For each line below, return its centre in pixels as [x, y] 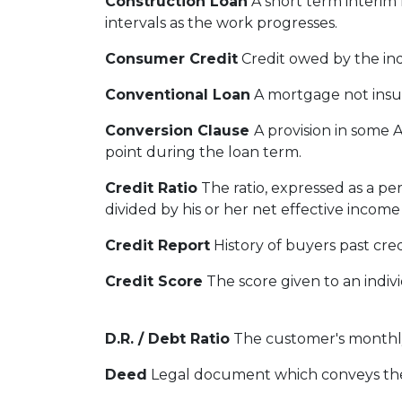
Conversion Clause [179, 131]
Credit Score [154, 281]
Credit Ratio [151, 188]
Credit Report [157, 245]
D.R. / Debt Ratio [167, 339]
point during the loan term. [203, 152]
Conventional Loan [178, 95]
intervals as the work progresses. [221, 23]
